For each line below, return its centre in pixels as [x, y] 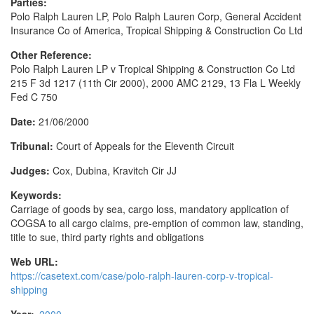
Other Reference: [53, 55]
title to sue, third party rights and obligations [107, 237]
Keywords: [37, 195]
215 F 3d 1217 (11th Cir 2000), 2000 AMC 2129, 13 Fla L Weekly [156, 83]
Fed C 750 [34, 97]
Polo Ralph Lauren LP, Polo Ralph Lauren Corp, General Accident [156, 16]
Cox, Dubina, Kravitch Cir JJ [115, 170]
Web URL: [36, 261]
